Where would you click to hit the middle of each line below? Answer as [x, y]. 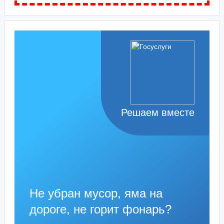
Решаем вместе [158, 112]
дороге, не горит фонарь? [100, 209]
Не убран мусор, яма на [96, 193]
